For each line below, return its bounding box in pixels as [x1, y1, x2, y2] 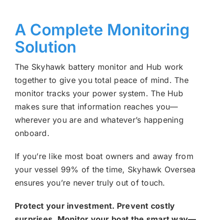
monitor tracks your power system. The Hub [14, 88, 183, 99]
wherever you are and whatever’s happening [14, 115, 184, 125]
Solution [14, 37, 77, 57]
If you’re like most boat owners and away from [14, 151, 193, 162]
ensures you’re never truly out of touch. [14, 178, 165, 188]
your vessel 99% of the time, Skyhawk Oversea [14, 165, 196, 175]
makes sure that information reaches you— [14, 102, 178, 112]
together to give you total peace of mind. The [14, 75, 189, 85]
